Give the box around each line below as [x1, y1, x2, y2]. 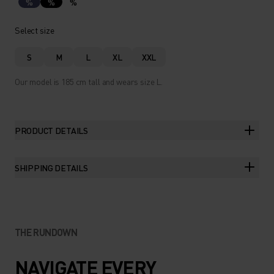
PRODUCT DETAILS [15, 125, 88, 136]
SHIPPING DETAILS [15, 162, 88, 173]
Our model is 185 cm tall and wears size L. [15, 76, 163, 87]
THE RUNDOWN [15, 226, 77, 239]
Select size [15, 24, 54, 35]
